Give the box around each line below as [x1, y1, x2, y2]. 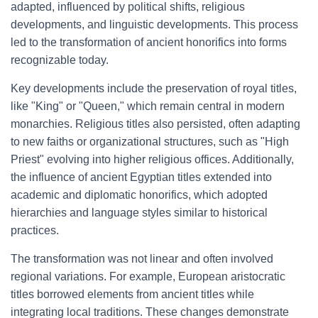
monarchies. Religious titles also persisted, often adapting [11, 118, 300, 130]
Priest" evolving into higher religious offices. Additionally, [11, 153, 294, 165]
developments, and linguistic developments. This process [11, 18, 298, 31]
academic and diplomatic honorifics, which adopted [11, 189, 268, 201]
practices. [11, 224, 59, 236]
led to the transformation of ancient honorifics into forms [11, 36, 287, 48]
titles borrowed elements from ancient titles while [11, 288, 254, 300]
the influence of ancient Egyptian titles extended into [11, 171, 272, 183]
